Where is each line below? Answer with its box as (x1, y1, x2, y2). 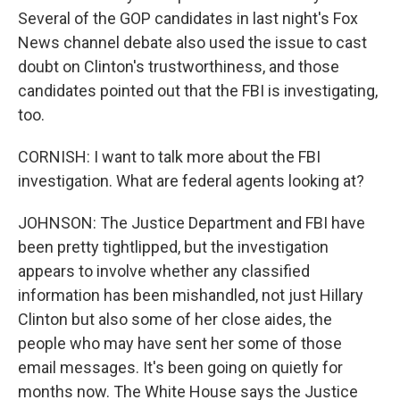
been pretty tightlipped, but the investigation (18, 237, 329, 256)
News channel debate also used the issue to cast (18, 33, 367, 52)
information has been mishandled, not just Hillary (18, 286, 363, 304)
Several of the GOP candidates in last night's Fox (18, 9, 358, 28)
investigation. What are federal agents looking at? (18, 171, 364, 190)
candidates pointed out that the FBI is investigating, (18, 81, 378, 100)
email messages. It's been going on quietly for (18, 358, 343, 377)
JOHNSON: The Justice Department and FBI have (18, 213, 365, 232)
